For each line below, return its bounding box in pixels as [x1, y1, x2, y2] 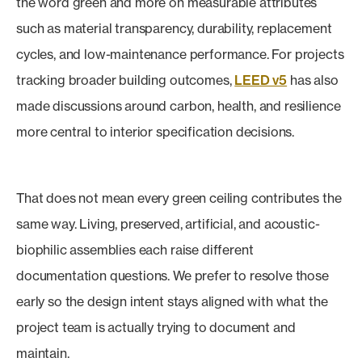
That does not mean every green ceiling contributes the [16, 190, 342, 206]
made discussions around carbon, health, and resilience [16, 98, 341, 114]
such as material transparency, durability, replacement [16, 20, 332, 36]
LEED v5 [234, 72, 288, 88]
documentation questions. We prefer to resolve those [16, 267, 329, 284]
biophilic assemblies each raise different [16, 242, 254, 258]
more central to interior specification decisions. [16, 124, 295, 140]
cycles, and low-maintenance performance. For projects [16, 46, 344, 62]
